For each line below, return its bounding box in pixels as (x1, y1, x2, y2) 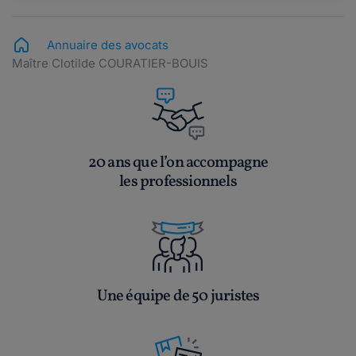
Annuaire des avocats (47, 37, 168, 53)
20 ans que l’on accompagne (87, 152, 269, 175)
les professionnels (119, 171, 237, 194)
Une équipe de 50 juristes (96, 285, 260, 308)
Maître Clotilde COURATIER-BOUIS (12, 56, 208, 72)
